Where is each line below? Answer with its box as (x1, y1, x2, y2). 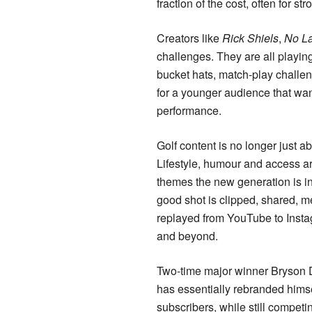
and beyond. (157, 228, 218, 244)
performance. (157, 102, 221, 119)
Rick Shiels (222, 30, 279, 47)
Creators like (157, 30, 222, 47)
